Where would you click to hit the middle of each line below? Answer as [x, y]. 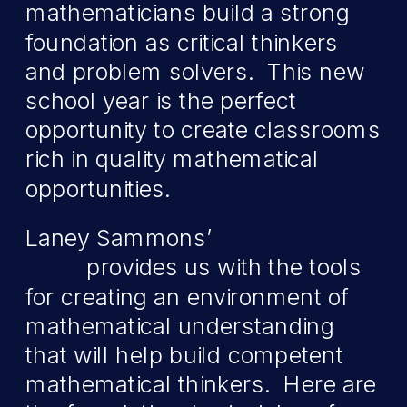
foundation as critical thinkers [182, 43]
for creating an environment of [187, 297]
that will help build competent [185, 355]
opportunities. [98, 189]
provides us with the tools [224, 268]
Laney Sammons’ [122, 238]
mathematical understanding [180, 326]
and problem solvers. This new [195, 72]
